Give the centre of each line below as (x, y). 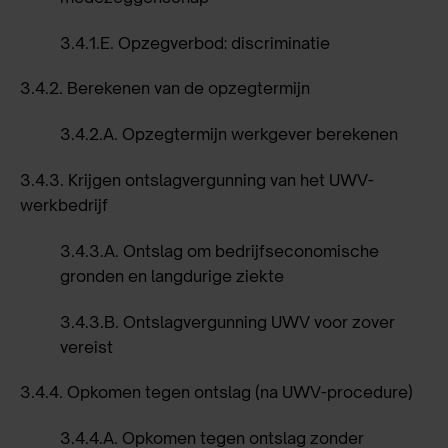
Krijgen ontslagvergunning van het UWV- (221, 179)
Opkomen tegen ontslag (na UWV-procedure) (240, 392)
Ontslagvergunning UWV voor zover (259, 321)
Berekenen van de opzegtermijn (188, 88)
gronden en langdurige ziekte (172, 275)
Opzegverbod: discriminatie (224, 42)
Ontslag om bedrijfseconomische (251, 250)
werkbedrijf (64, 204)
